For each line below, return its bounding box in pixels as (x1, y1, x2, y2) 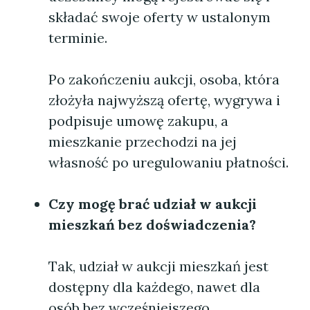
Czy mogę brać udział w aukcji (48, 195, 257, 212)
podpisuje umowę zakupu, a (48, 112, 228, 129)
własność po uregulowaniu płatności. (48, 154, 289, 171)
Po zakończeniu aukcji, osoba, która (48, 71, 280, 88)
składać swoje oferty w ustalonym (48, 8, 271, 26)
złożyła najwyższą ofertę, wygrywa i (48, 91, 280, 109)
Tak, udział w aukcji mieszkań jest (48, 257, 268, 275)
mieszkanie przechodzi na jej (48, 133, 237, 150)
